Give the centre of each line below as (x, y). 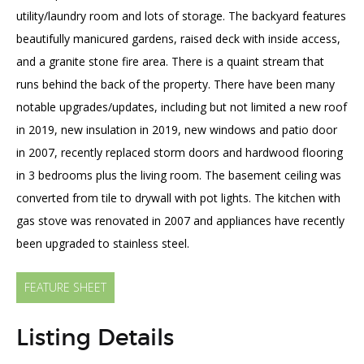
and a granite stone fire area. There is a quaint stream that (170, 61)
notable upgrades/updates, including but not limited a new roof (182, 107)
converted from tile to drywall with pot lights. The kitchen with (178, 198)
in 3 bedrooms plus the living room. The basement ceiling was (179, 175)
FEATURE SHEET (65, 287)
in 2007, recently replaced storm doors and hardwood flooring (180, 152)
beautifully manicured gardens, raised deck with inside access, (178, 39)
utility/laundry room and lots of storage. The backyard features (181, 16)
